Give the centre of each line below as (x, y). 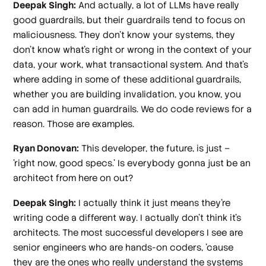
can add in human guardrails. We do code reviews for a (133, 109)
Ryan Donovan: (46, 148)
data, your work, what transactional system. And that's (131, 64)
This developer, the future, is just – (155, 148)
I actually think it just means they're (153, 202)
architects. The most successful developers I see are (128, 232)
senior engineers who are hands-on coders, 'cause (123, 247)
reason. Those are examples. (74, 123)
